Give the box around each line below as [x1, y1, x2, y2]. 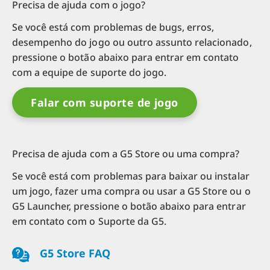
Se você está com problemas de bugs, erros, [12, 20, 215, 34]
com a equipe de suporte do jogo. [12, 66, 167, 80]
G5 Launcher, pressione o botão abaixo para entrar [12, 199, 246, 213]
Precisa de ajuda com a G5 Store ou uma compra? [12, 147, 240, 161]
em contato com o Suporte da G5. [12, 215, 166, 228]
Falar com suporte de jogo [31, 95, 178, 110]
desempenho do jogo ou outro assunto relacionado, [12, 36, 252, 49]
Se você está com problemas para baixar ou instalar [12, 169, 250, 183]
